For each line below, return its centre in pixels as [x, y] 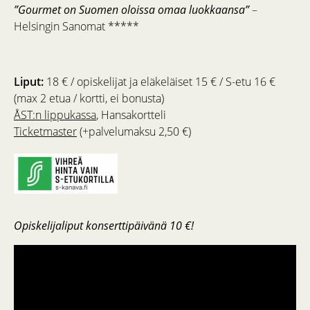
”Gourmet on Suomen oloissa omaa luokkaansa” [131, 10]
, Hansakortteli [131, 115]
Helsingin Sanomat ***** [76, 26]
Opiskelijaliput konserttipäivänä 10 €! [104, 226]
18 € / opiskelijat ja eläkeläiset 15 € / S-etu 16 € [159, 82]
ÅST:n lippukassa [55, 115]
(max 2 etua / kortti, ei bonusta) [89, 98]
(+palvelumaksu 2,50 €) [134, 131]
